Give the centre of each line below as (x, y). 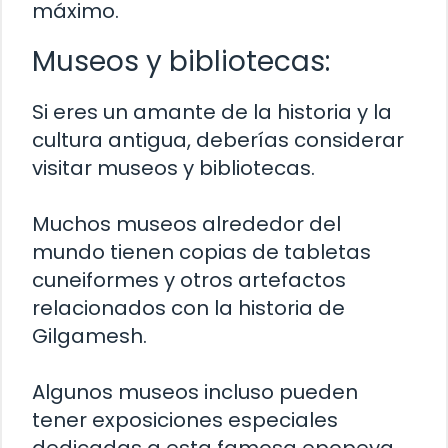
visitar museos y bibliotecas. (173, 168)
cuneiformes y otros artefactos (189, 280)
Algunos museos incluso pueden (195, 392)
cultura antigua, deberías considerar (218, 140)
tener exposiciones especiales (185, 420)
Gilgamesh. (89, 336)
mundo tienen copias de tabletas (201, 252)
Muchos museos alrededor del (186, 224)
